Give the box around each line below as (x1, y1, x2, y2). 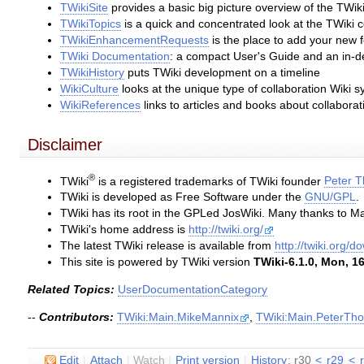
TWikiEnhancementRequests (60, 33, 210, 46)
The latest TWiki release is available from (60, 240, 275, 253)
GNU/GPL (305, 191, 357, 204)
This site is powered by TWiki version (60, 256, 254, 269)
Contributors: (39, 310, 115, 323)
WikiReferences (60, 98, 141, 111)
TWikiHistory (60, 66, 125, 79)
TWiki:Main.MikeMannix (117, 310, 240, 323)
